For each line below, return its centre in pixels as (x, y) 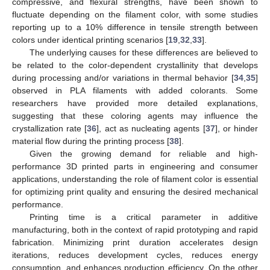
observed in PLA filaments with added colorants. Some (135, 90)
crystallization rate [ (50, 128)
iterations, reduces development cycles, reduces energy (135, 255)
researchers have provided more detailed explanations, (135, 103)
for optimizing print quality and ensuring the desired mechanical (135, 191)
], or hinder (237, 128)
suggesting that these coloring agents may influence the (135, 115)
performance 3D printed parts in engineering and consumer (135, 166)
